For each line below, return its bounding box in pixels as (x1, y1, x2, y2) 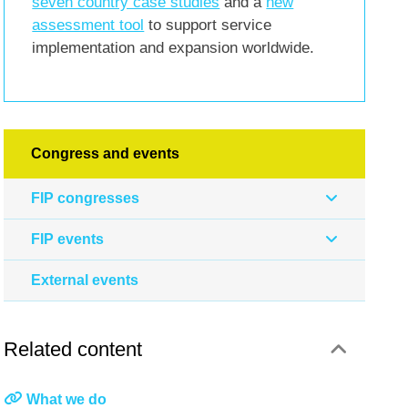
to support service (144, 16, 272, 34)
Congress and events (31, 145, 180, 161)
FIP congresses (31, 189, 140, 206)
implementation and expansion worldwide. (32, 39, 315, 56)
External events (31, 271, 139, 288)
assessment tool (32, 16, 145, 34)
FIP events (31, 230, 105, 247)
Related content (4, 337, 143, 361)
